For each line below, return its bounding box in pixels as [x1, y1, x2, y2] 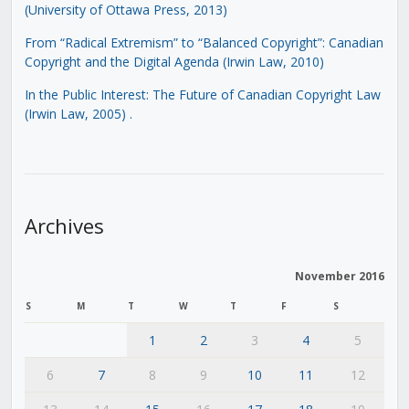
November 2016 [294, 267, 384, 284]
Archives [24, 211, 104, 239]
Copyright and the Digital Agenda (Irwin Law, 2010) [24, 52, 324, 70]
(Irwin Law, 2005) [24, 104, 126, 122]
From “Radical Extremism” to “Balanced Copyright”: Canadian [24, 33, 383, 51]
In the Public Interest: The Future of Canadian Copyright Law [24, 85, 381, 103]
